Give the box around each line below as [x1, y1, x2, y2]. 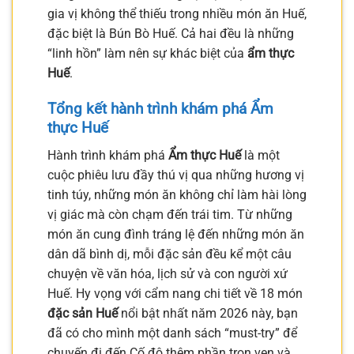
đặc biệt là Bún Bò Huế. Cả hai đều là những [47, 26, 294, 42]
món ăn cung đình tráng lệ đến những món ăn [47, 226, 304, 242]
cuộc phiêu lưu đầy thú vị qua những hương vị [47, 167, 304, 183]
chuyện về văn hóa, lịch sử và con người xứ [47, 265, 288, 281]
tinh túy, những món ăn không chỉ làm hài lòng [47, 186, 307, 202]
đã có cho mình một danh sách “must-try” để [47, 325, 297, 341]
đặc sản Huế [47, 305, 118, 321]
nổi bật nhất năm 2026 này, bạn [118, 305, 298, 321]
